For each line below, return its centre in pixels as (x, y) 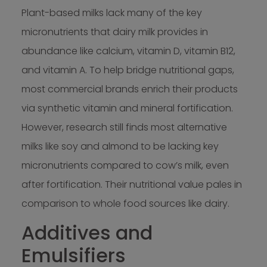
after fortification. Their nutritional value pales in (131, 184)
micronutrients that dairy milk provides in (114, 32)
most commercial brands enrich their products (129, 89)
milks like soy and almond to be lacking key (120, 146)
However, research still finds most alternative (124, 127)
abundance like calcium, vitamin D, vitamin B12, (128, 51)
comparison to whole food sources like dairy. (125, 203)
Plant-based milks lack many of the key (111, 13)
